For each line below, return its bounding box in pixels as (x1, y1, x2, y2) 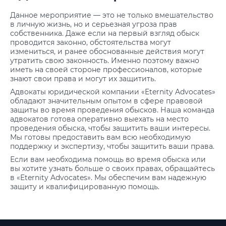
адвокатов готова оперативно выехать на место (10, 115, 189, 124)
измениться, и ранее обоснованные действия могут (10, 47, 204, 56)
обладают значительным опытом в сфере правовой (10, 96, 203, 105)
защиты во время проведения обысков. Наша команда (10, 105, 214, 115)
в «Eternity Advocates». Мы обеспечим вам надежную (10, 173, 206, 182)
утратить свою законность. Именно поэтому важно (10, 56, 199, 65)
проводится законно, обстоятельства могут (10, 38, 171, 47)
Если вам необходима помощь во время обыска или (10, 155, 206, 164)
